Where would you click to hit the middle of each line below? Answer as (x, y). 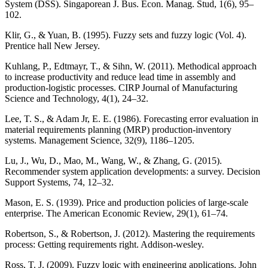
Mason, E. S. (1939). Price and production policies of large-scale (127, 203)
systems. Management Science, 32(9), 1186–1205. (100, 141)
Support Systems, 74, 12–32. (59, 182)
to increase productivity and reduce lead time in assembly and (120, 77)
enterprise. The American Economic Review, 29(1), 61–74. (116, 214)
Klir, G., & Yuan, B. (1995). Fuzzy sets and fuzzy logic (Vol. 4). (126, 35)
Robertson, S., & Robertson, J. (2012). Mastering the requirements (130, 234)
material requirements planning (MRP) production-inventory (118, 130)
